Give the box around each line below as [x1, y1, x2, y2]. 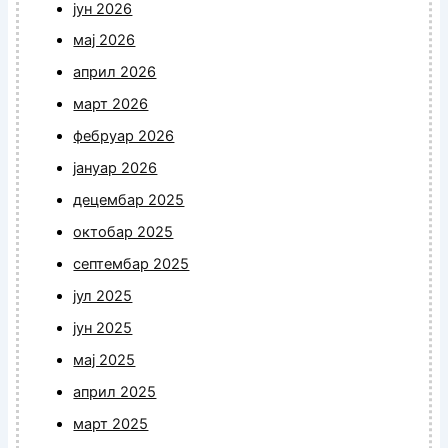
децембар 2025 [73, 191, 185, 210]
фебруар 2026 [73, 127, 175, 146]
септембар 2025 [73, 255, 190, 274]
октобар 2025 [73, 223, 174, 242]
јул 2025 [73, 286, 133, 305]
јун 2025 [73, 318, 133, 337]
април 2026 [73, 63, 157, 82]
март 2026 [73, 95, 149, 114]
